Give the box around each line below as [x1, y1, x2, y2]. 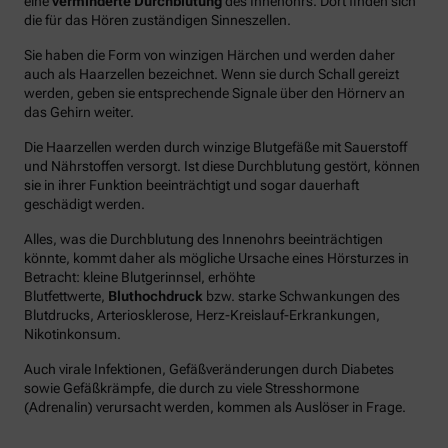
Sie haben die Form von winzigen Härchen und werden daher [24, 46, 395, 63]
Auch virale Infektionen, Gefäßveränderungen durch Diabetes [24, 360, 394, 377]
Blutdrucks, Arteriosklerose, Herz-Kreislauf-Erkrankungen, [24, 306, 380, 323]
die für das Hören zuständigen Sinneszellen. [24, 11, 291, 28]
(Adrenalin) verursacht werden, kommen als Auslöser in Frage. [24, 398, 406, 415]
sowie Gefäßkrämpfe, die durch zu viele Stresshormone [24, 379, 359, 396]
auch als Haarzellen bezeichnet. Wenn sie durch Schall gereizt [24, 65, 399, 82]
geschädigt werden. [24, 195, 145, 212]
